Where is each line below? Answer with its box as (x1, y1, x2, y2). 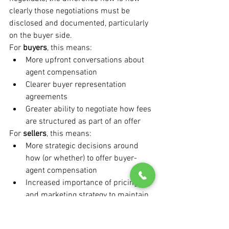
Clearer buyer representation (26, 80, 128, 90)
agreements (26, 92, 67, 103)
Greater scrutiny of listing (26, 215, 117, 225)
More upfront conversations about (26, 55, 146, 66)
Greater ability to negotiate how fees (26, 104, 153, 115)
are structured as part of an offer (26, 117, 141, 127)
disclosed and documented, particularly (9, 18, 150, 29)
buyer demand (26, 202, 77, 213)
